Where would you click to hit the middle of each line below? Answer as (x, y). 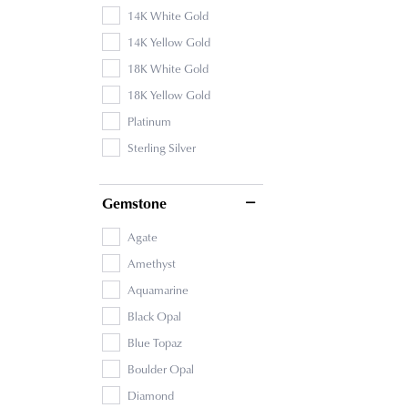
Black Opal (154, 316)
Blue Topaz (155, 342)
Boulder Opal (161, 368)
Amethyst (152, 263)
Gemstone (134, 203)
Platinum (149, 121)
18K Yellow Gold (169, 94)
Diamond (151, 395)
